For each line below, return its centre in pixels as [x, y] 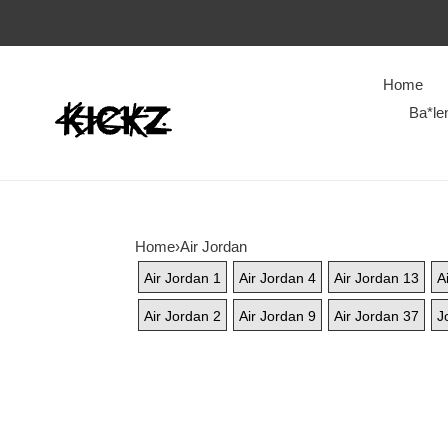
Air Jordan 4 [277, 278]
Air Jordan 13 [376, 278]
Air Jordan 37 [376, 316]
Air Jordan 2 [182, 316]
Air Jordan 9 [277, 316]
